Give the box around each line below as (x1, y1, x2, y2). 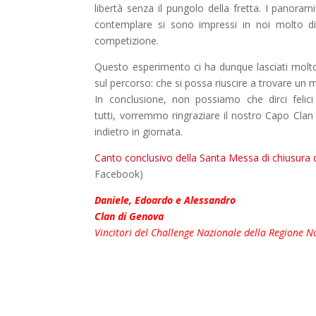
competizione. (95, 33, 159, 47)
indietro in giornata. (95, 124, 183, 138)
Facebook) (95, 166, 144, 181)
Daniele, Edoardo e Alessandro (95, 193, 236, 207)
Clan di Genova (95, 209, 164, 223)
